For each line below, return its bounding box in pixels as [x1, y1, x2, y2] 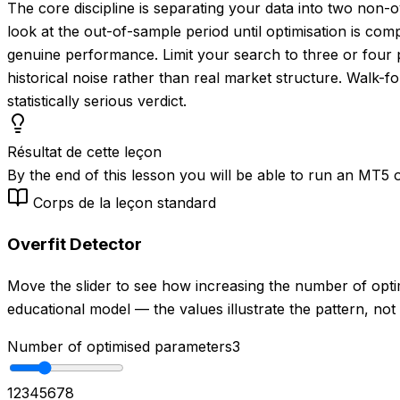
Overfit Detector [7, 233, 142, 254]
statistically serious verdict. [7, 91, 187, 110]
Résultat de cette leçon [7, 142, 162, 161]
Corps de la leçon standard [33, 193, 216, 212]
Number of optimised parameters [7, 337, 232, 356]
